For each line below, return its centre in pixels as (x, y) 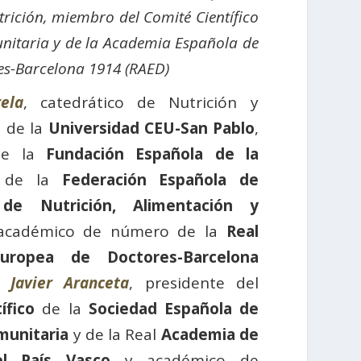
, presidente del (194, 282)
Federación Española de (160, 179)
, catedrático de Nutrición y (141, 102)
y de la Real (115, 334)
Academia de (210, 334)
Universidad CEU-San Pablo (151, 128)
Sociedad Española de (173, 308)
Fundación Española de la (152, 154)
